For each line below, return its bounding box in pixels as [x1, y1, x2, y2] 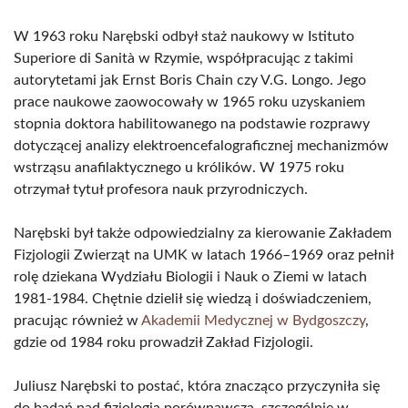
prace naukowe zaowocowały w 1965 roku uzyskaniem [14, 95, 365, 109]
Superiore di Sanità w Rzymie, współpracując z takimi [14, 51, 353, 66]
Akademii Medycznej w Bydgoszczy [141, 313, 365, 328]
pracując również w [14, 313, 141, 328]
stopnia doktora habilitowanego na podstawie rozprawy [14, 117, 370, 131]
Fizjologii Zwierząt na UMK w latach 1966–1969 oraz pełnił [14, 248, 393, 262]
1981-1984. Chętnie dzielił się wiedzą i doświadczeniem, [14, 291, 372, 306]
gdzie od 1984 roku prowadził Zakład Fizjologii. [14, 335, 313, 350]
